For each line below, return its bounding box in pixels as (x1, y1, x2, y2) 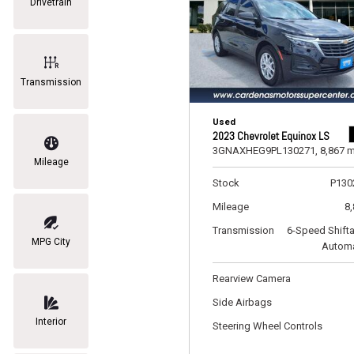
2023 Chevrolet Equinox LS (213, 129, 330, 143)
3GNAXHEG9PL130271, (213, 145, 318, 156)
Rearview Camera (213, 273, 291, 284)
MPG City (32, 236, 70, 247)
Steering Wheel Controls (213, 320, 322, 332)
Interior (36, 316, 66, 327)
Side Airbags (213, 296, 272, 308)
